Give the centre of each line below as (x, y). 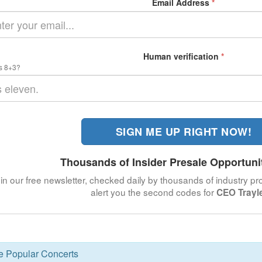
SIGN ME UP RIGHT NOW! (184, 131)
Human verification (182, 56)
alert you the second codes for (154, 192)
